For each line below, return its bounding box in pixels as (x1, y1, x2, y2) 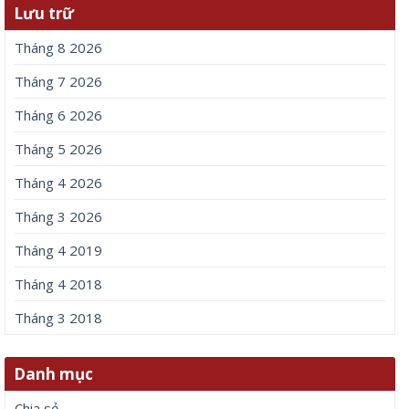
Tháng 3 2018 (15, 308, 102, 327)
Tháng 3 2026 (15, 206, 102, 225)
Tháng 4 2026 (15, 173, 102, 192)
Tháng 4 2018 (15, 274, 102, 293)
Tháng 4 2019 (15, 240, 102, 259)
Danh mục (14, 362, 93, 384)
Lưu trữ (14, 2, 74, 24)
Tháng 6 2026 (15, 105, 102, 124)
